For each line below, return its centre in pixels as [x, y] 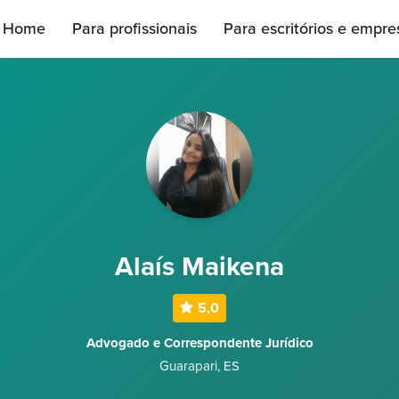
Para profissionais [134, 28]
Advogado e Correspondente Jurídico [199, 343]
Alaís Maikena [199, 267]
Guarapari [188, 366]
